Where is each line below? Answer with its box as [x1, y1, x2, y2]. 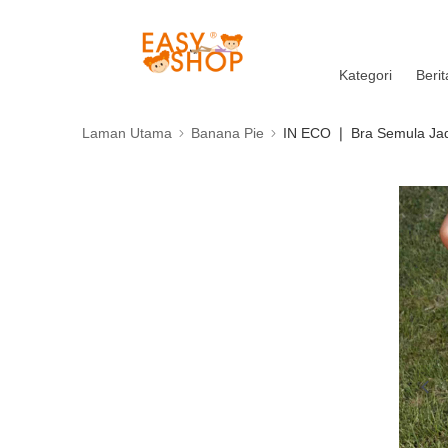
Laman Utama [82, 125, 172, 141]
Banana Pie [191, 125, 264, 141]
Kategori [339, 67, 393, 83]
